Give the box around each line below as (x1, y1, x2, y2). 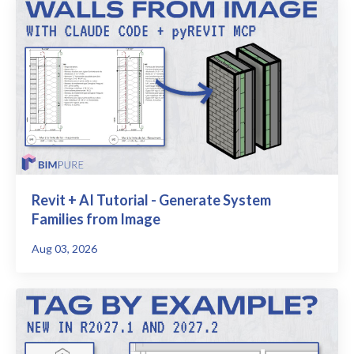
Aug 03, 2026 (32, 242, 97, 256)
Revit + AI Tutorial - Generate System (32, 191, 271, 209)
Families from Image (32, 210, 160, 228)
